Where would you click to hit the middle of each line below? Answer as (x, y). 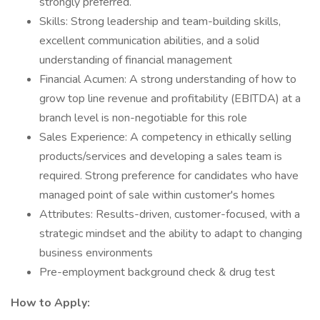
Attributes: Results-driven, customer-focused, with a (170, 214)
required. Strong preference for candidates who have (169, 176)
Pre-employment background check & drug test (157, 272)
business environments (96, 253)
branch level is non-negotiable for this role (143, 118)
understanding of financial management (136, 60)
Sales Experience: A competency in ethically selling (165, 137)
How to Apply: (50, 303)
